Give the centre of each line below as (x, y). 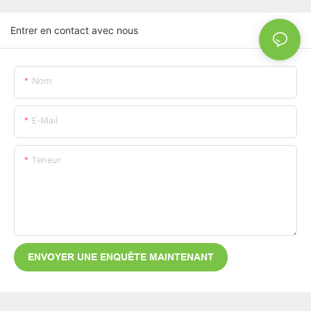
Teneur (47, 160)
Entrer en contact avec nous (74, 30)
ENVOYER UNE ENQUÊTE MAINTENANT (121, 257)
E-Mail (45, 121)
